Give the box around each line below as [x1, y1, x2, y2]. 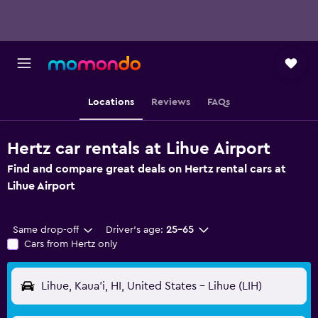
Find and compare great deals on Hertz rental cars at [7, 163, 286, 175]
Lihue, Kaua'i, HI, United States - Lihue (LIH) [41, 280, 262, 292]
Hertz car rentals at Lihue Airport [7, 141, 270, 158]
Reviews [151, 97, 190, 107]
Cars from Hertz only [24, 239, 118, 249]
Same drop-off [13, 225, 79, 235]
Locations [88, 97, 134, 107]
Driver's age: [105, 225, 163, 235]
